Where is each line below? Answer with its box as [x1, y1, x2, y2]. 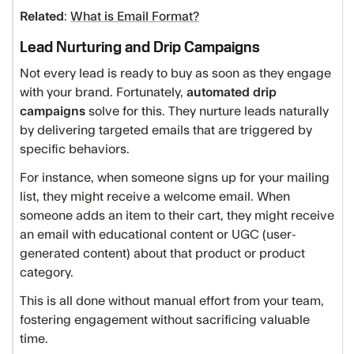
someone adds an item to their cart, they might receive [20, 209, 334, 222]
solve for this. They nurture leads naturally [85, 105, 329, 118]
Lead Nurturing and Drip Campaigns [20, 38, 260, 55]
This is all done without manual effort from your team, [20, 295, 324, 307]
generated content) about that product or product [20, 247, 305, 260]
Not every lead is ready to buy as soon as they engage [20, 67, 331, 80]
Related [20, 10, 64, 23]
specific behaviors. [20, 143, 133, 156]
